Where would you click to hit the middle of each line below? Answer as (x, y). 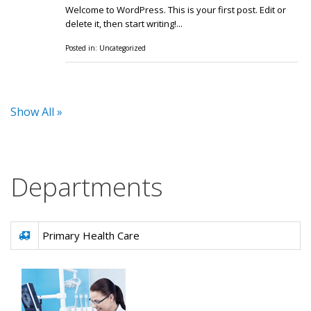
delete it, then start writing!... (124, 24)
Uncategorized (123, 48)
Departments (87, 186)
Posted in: (83, 48)
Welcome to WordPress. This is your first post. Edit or (176, 10)
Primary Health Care (91, 235)
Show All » (36, 112)
